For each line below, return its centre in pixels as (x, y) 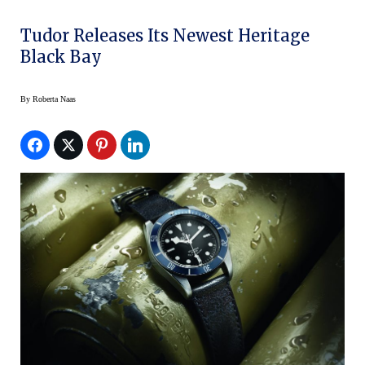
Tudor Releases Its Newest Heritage (165, 35)
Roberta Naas (54, 99)
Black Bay (61, 56)
